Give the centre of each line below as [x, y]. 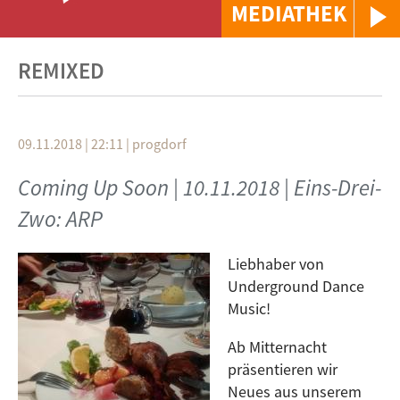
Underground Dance [296, 286]
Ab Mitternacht [277, 347]
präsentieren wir [283, 369]
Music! [249, 308]
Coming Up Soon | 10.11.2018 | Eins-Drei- [200, 187]
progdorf [159, 144]
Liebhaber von [276, 264]
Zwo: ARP [60, 219]
